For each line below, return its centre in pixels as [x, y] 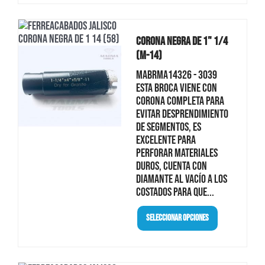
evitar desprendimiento [182, 114]
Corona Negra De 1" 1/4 [182, 41]
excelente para [166, 140]
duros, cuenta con [171, 166]
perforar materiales [177, 153]
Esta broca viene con [176, 88]
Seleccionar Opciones [177, 218]
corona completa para [180, 101]
